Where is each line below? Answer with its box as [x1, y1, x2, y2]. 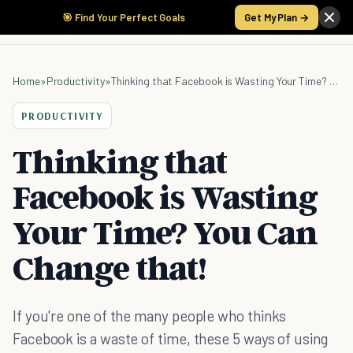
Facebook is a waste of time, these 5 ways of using [13, 329, 328, 347]
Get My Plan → [244, 11, 309, 24]
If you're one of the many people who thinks [13, 307, 287, 325]
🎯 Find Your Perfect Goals [62, 11, 185, 24]
